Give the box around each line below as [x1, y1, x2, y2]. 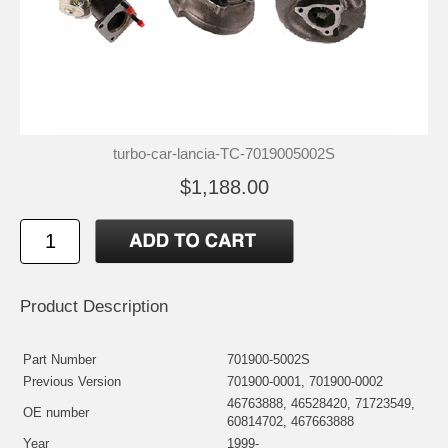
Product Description [20, 296, 168, 316]
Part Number [23, 351, 96, 367]
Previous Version [23, 373, 121, 389]
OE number [23, 404, 89, 420]
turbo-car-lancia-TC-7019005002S [113, 144, 335, 162]
